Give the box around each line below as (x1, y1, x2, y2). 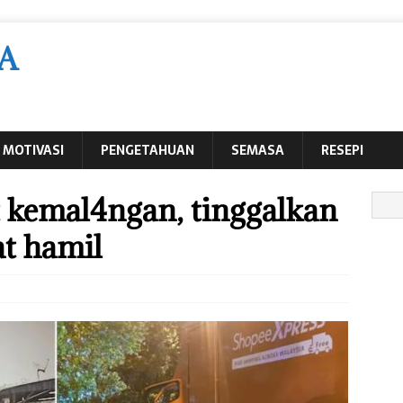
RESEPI (321, 140, 363, 160)
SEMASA (231, 140, 284, 160)
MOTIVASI (3, 140, 64, 160)
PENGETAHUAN (101, 140, 194, 160)
